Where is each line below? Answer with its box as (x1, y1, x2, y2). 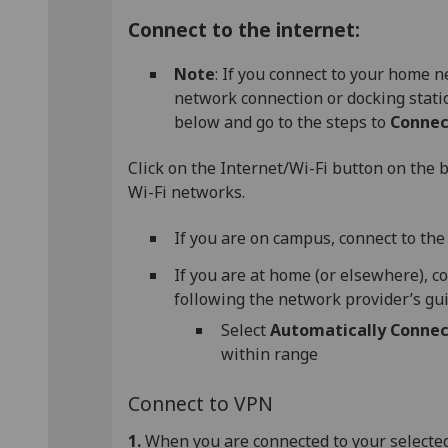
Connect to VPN (128, 390, 273, 418)
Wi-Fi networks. (128, 181, 245, 203)
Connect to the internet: (128, 16, 360, 44)
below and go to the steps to (174, 110, 391, 133)
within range (220, 342, 318, 365)
